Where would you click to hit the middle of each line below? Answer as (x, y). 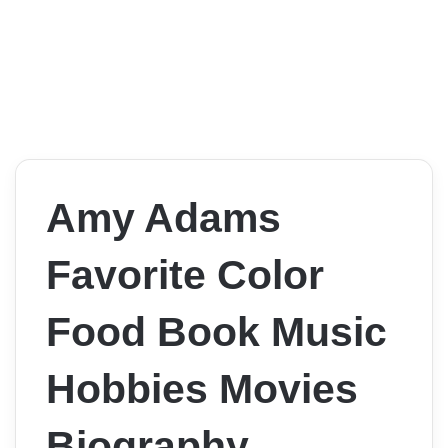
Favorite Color (185, 275)
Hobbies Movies (202, 389)
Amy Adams (163, 218)
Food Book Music (216, 332)
